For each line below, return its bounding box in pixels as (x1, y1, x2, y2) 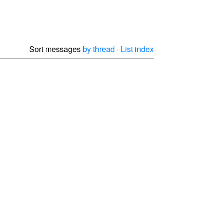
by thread (83, 43, 115, 54)
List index (121, 43, 154, 54)
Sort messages (29, 43, 83, 54)
